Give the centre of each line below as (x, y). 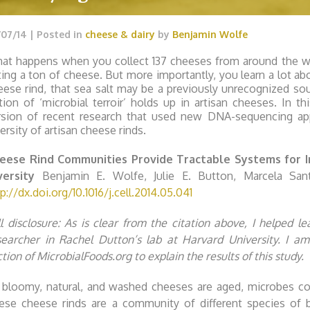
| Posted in (56, 34)
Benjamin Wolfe (210, 34)
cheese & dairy (120, 34)
